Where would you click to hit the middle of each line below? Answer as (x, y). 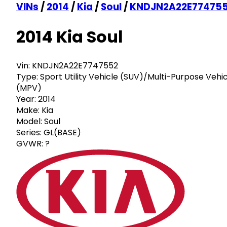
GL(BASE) (62, 132)
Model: (29, 121)
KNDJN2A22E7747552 (75, 65)
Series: (29, 132)
